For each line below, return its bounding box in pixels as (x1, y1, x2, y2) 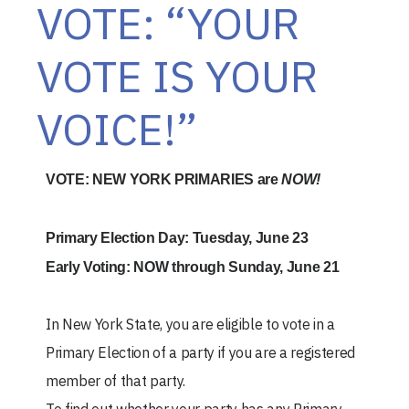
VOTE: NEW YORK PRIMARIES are (46, 172, 282, 188)
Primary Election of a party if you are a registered (46, 343, 355, 362)
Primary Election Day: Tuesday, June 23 (46, 230, 309, 246)
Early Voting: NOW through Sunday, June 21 (46, 259, 342, 276)
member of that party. (46, 372, 189, 391)
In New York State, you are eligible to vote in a (46, 315, 335, 334)
